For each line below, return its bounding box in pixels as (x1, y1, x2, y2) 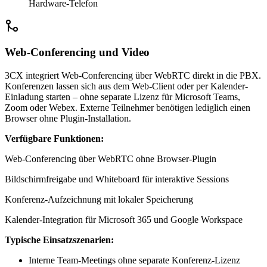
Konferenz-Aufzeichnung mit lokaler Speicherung (5, 194, 193, 205)
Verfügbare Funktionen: (5, 133, 104, 144)
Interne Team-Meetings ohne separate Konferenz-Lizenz (29, 255, 240, 266)
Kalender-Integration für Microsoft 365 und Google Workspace (5, 215, 243, 225)
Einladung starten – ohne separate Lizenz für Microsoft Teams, (5, 92, 240, 103)
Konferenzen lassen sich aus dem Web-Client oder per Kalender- (5, 81, 248, 92)
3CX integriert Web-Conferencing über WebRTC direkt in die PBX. (5, 70, 261, 81)
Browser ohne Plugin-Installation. (5, 113, 131, 124)
